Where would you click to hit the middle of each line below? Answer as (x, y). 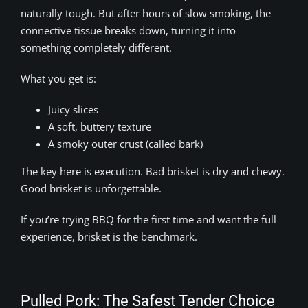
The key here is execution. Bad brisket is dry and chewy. (153, 171)
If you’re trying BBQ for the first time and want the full (148, 219)
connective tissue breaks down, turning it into (128, 30)
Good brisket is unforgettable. (91, 188)
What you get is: (58, 78)
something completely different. (96, 47)
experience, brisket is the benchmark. (109, 236)
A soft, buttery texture (100, 126)
